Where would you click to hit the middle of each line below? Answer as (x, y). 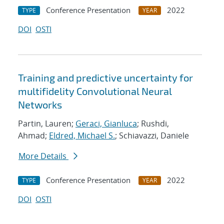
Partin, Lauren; (47, 124)
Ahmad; (33, 136)
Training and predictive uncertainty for (105, 78)
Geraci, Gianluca (106, 124)
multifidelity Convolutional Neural (95, 91)
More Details (43, 156)
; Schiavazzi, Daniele (152, 136)
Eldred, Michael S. (82, 136)
